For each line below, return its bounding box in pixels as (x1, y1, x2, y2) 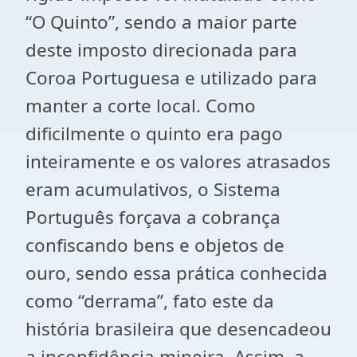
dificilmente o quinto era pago (25, 121, 283, 146)
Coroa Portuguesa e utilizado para (25, 65, 317, 90)
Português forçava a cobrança (25, 205, 280, 229)
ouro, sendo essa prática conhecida (25, 261, 328, 285)
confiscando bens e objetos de (25, 233, 284, 257)
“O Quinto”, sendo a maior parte (25, 10, 297, 34)
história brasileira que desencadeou (25, 316, 331, 341)
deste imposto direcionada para (25, 37, 297, 62)
